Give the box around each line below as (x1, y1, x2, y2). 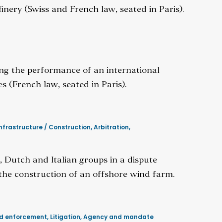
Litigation (50, 213, 80, 221)
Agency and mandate (83, 213, 154, 221)
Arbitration (94, 123, 129, 131)
